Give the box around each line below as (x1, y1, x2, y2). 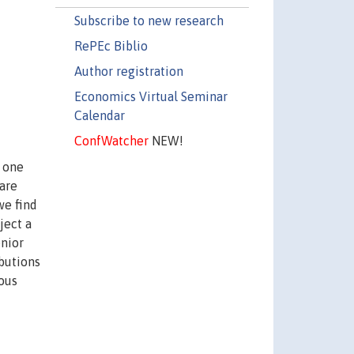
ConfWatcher (73, 133, 149, 148)
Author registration (73, 63, 183, 78)
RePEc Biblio (73, 38, 148, 53)
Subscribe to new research (73, 13, 224, 28)
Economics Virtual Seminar (73, 88, 228, 104)
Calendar (73, 107, 125, 122)
